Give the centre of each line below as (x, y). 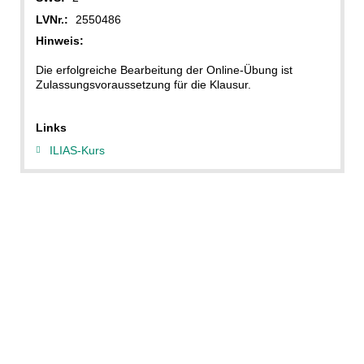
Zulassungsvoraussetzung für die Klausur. (143, 85)
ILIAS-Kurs (77, 150)
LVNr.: (52, 19)
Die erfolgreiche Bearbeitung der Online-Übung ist (164, 70)
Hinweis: (59, 41)
